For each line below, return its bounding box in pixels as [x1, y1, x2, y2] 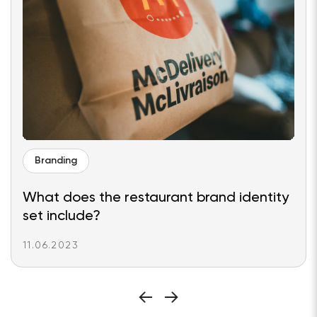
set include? [23, 209, 100, 224]
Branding [35, 156, 77, 167]
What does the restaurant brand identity [23, 190, 289, 206]
